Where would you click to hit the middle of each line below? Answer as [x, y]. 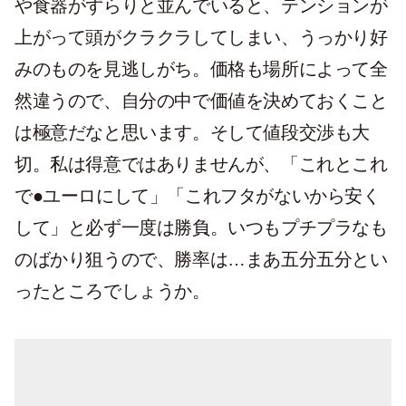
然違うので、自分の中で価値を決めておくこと [201, 101]
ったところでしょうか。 [112, 291]
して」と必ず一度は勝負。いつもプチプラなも [201, 227]
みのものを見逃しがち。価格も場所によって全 [201, 69]
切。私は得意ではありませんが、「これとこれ [201, 164]
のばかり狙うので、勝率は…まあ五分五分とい [201, 259]
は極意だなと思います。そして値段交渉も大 [193, 132]
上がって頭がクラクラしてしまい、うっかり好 [201, 37]
